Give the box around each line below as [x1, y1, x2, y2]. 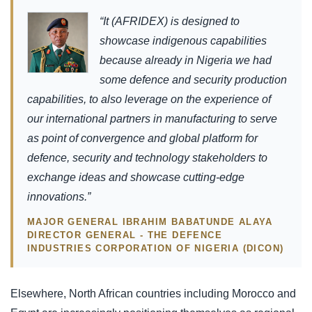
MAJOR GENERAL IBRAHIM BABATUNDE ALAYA [27, 216, 273, 227]
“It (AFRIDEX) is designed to [100, 15, 240, 27]
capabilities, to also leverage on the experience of [27, 93, 271, 105]
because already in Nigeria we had [100, 54, 272, 66]
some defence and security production [100, 73, 287, 86]
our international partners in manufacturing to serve [27, 112, 277, 125]
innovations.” [27, 190, 91, 203]
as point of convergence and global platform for [27, 132, 258, 144]
